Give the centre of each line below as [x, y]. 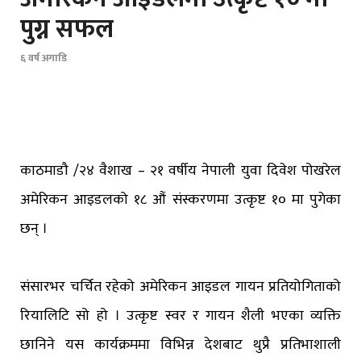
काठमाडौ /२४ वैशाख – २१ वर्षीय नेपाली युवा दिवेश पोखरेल [180, 171]
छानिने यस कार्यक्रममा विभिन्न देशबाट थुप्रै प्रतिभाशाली [180, 345]
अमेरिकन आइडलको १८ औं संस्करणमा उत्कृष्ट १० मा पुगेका [180, 200]
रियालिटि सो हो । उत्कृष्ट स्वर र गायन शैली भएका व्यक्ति [180, 316]
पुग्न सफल [67, 29]
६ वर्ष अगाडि [44, 58]
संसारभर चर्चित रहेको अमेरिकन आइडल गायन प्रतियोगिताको [180, 287]
